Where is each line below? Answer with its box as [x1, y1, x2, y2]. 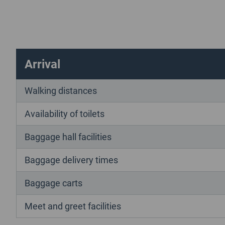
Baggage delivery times [25, 153, 118, 166]
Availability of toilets [25, 107, 104, 120]
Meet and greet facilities [25, 199, 121, 212]
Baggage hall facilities [25, 130, 111, 143]
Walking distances [25, 84, 97, 96]
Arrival [25, 55, 60, 72]
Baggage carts [25, 176, 82, 189]
